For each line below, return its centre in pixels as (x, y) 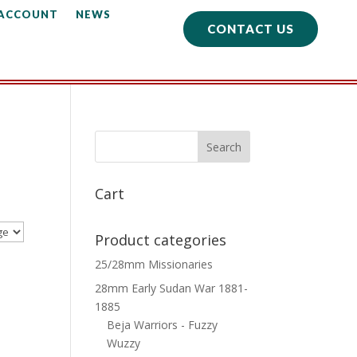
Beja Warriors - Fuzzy (163, 325)
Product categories (161, 240)
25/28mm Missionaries (154, 264)
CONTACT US (251, 29)
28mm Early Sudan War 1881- (172, 288)
